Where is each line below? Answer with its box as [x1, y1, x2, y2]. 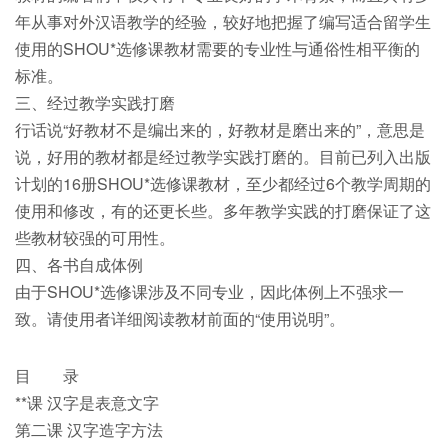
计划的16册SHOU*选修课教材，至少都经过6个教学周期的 [15, 171, 431, 195]
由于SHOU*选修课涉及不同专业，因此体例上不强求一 [15, 279, 404, 303]
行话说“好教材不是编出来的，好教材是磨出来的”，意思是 [15, 117, 425, 141]
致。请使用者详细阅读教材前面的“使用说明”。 [15, 306, 345, 330]
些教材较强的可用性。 [15, 225, 175, 249]
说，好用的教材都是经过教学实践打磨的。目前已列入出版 [15, 144, 431, 168]
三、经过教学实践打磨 [15, 90, 175, 114]
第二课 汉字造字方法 [15, 417, 163, 441]
